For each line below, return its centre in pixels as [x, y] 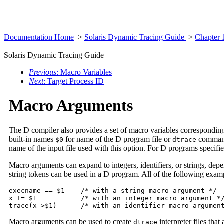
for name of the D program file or [118, 139]
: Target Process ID [74, 81]
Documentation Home [39, 37]
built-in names [32, 139]
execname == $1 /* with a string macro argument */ [113, 190]
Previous [43, 72]
